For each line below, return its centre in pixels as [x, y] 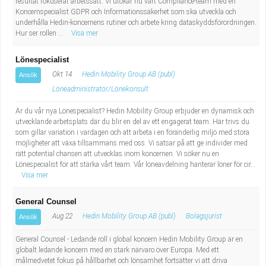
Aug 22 [61, 216]
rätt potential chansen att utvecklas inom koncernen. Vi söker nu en [117, 154]
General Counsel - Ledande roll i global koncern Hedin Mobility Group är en [129, 239]
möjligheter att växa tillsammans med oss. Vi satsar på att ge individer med [132, 143]
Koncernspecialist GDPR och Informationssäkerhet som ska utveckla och [126, 12]
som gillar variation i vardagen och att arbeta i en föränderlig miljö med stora [132, 132]
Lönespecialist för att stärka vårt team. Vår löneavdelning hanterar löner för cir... [136, 164]
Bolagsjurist [204, 216]
